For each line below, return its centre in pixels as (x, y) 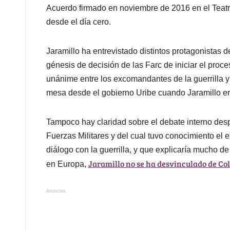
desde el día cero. (79, 22)
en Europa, (67, 164)
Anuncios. (57, 191)
